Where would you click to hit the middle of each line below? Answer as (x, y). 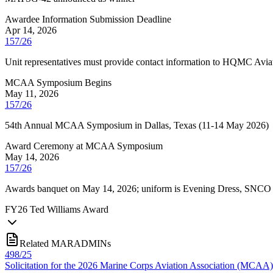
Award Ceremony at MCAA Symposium (84, 146)
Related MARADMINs (65, 243)
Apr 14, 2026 (31, 30)
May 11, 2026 (32, 93)
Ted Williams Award (69, 209)
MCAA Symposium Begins (58, 82)
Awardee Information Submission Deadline (88, 19)
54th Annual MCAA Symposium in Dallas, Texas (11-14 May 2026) (137, 125)
